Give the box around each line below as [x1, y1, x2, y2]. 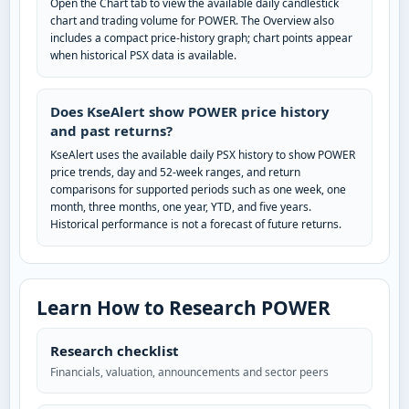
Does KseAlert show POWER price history [50, 102, 330, 121]
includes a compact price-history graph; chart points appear [50, 30, 352, 47]
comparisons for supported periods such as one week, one [50, 182, 346, 198]
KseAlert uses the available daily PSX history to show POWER [50, 147, 355, 163]
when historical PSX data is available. [50, 47, 236, 64]
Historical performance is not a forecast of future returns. [50, 216, 341, 233]
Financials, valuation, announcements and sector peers [50, 364, 329, 381]
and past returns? [50, 121, 173, 141]
